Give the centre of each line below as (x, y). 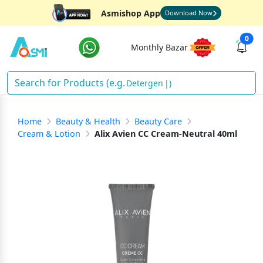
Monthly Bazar (159, 47)
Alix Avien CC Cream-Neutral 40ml (166, 134)
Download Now (188, 13)
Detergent (146, 83)
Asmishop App (130, 13)
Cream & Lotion (49, 134)
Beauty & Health (88, 121)
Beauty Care (158, 121)
